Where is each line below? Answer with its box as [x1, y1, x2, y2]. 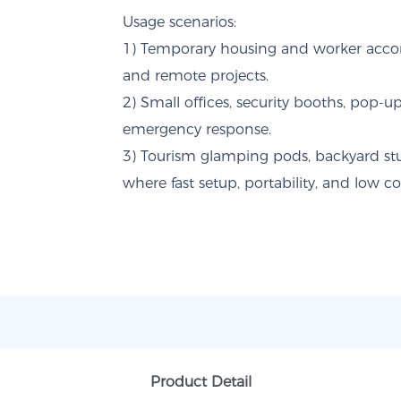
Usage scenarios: [123, 13, 236, 30]
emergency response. [123, 121, 271, 138]
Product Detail [149, 373, 252, 390]
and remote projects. [123, 67, 269, 84]
